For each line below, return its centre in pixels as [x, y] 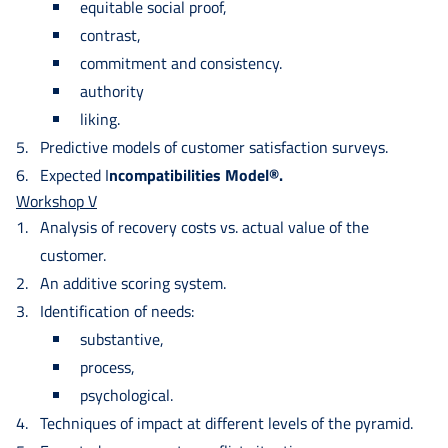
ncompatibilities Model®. [196, 174]
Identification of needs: [117, 310]
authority [112, 90]
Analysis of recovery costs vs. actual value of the [204, 226]
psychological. [126, 394]
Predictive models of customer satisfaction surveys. [214, 146]
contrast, [110, 34]
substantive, [122, 338]
